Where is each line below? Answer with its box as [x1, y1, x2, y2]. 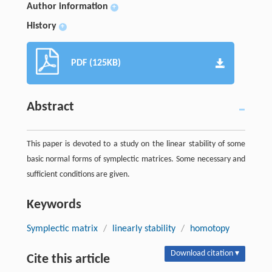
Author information [26, 1, 108, 12]
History [26, 21, 56, 31]
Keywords [26, 197, 81, 212]
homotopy [189, 223, 229, 234]
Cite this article [26, 252, 110, 267]
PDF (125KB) [70, 58, 121, 68]
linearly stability [112, 223, 175, 234]
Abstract [26, 100, 74, 114]
